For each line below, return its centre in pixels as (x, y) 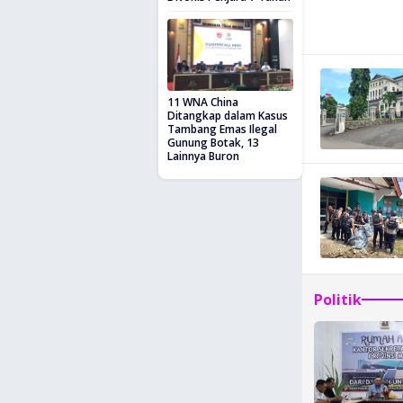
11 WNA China (203, 102)
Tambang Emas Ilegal (222, 129)
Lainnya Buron (203, 156)
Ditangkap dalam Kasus (228, 116)
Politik (338, 300)
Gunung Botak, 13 (213, 143)
